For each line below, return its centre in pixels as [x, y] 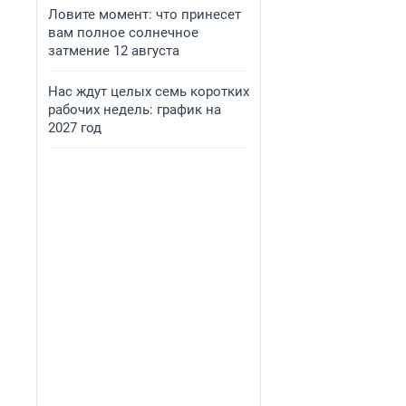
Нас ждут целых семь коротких [149, 92]
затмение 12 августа [114, 51]
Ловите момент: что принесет [145, 14]
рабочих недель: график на [135, 110]
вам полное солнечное [123, 33]
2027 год [75, 128]
